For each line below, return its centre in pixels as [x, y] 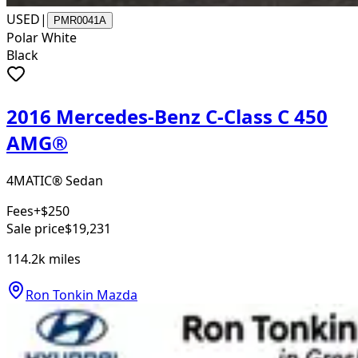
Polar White [42, 37]
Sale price [36, 228]
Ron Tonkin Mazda [82, 294]
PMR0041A [80, 20]
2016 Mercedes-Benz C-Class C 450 [167, 116]
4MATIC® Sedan [55, 180]
